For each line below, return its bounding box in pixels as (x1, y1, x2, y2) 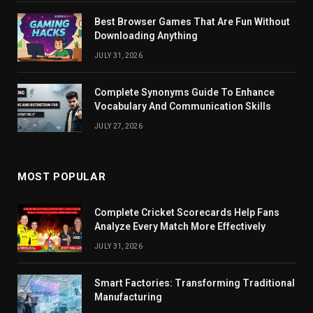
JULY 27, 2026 (94, 122, 143, 130)
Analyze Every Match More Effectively (94, 220, 265, 232)
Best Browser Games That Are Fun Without (94, 15, 290, 27)
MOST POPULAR (17, 170, 106, 183)
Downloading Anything (94, 29, 198, 41)
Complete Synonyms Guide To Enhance (94, 86, 275, 98)
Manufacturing (94, 291, 162, 303)
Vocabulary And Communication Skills (94, 100, 271, 112)
